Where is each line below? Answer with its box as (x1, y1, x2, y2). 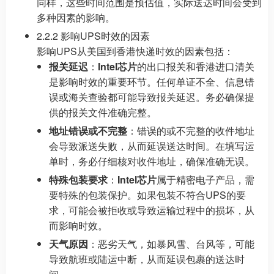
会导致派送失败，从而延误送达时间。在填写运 (49, 139, 254, 153)
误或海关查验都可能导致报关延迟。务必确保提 (49, 90, 254, 104)
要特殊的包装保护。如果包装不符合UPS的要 (49, 188, 246, 202)
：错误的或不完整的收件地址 (127, 124, 254, 138)
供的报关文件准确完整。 (49, 105, 157, 119)
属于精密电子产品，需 (157, 172, 254, 187)
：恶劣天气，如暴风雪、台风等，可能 (88, 237, 254, 251)
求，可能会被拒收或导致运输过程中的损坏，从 (49, 203, 254, 217)
